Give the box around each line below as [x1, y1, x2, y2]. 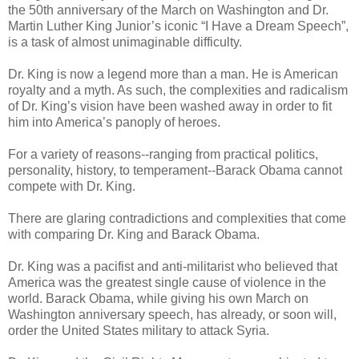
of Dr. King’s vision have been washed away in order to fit [8, 99, 332, 114]
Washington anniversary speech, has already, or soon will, [8, 308, 337, 322]
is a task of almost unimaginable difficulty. [8, 35, 242, 50]
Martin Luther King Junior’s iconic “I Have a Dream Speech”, [8, 19, 349, 34]
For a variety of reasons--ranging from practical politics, [8, 147, 318, 162]
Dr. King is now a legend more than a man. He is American [8, 67, 338, 82]
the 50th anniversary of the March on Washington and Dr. [8, 3, 329, 18]
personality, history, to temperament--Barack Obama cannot [8, 163, 342, 178]
